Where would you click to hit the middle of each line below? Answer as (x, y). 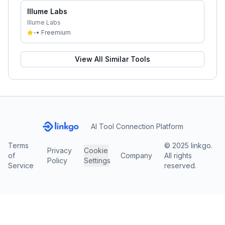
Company (137, 155)
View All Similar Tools (113, 59)
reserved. (181, 165)
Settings (97, 160)
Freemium (56, 32)
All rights (178, 155)
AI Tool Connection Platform (137, 126)
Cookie (96, 150)
